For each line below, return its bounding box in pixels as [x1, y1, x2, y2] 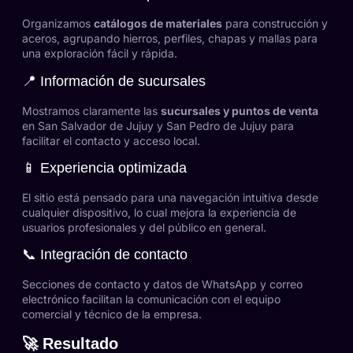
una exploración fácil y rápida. [22, 46, 177, 61]
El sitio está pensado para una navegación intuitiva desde [22, 190, 318, 204]
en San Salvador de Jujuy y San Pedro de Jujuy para [22, 118, 294, 132]
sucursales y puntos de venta [161, 103, 318, 117]
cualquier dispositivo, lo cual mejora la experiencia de [22, 205, 296, 219]
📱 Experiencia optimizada [22, 159, 187, 176]
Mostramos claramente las [22, 103, 161, 117]
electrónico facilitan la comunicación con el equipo [22, 292, 281, 307]
